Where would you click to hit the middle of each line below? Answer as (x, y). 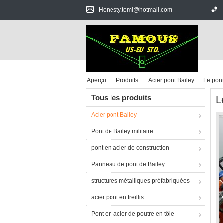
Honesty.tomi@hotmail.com (135, 10)
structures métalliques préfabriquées (140, 181)
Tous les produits (121, 97)
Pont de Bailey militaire (122, 131)
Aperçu (96, 80)
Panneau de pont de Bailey (128, 164)
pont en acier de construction (130, 148)
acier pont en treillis (117, 197)
